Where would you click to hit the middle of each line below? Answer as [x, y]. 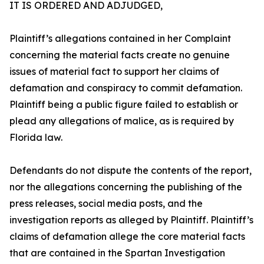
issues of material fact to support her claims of [114, 72]
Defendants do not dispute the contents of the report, [131, 171]
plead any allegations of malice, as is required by [122, 121]
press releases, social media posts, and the [106, 204]
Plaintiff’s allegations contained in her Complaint [120, 39]
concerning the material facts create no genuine [120, 55]
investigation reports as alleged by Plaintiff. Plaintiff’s [131, 220]
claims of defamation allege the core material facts [127, 237]
